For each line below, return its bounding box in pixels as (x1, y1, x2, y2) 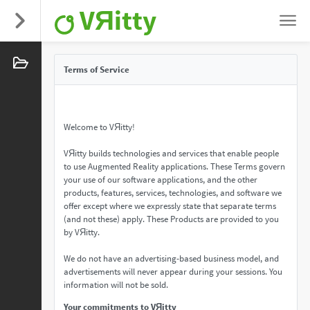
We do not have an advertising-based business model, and (64, 253, 279, 264)
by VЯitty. (64, 226, 100, 238)
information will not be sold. (64, 279, 168, 291)
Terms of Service (64, 64, 129, 75)
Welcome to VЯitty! (64, 121, 135, 133)
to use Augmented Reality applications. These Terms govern (64, 161, 285, 172)
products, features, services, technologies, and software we (64, 187, 282, 199)
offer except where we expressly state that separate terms (64, 200, 276, 212)
